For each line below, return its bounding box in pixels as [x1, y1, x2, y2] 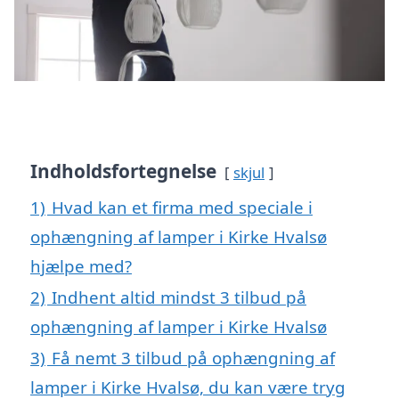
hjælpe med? [30, 254, 132, 277]
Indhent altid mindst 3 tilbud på [52, 285, 306, 308]
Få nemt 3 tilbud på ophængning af [52, 346, 335, 369]
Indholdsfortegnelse [30, 158, 216, 183]
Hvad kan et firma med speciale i [52, 195, 313, 218]
